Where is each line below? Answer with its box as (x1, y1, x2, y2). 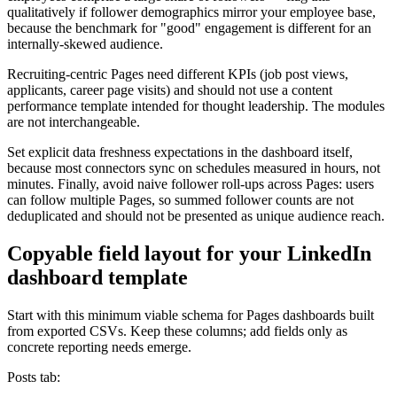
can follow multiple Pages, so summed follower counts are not (7, 192, 354, 208)
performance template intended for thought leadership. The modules (7, 98, 385, 114)
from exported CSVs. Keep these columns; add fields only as (7, 323, 347, 339)
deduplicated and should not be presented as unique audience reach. (7, 208, 385, 224)
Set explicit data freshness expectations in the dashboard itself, (7, 144, 353, 160)
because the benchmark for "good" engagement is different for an (7, 20, 371, 36)
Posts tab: (7, 369, 60, 385)
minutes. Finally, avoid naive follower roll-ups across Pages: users (7, 176, 374, 192)
